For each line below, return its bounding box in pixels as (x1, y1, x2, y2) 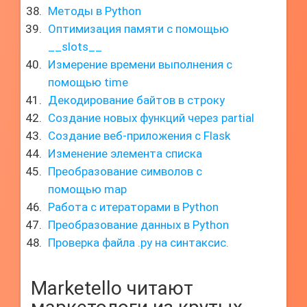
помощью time (48, 75, 128, 89)
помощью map (48, 182, 127, 196)
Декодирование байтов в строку (48, 93, 225, 107)
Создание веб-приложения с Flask (48, 129, 230, 143)
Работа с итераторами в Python (48, 200, 219, 214)
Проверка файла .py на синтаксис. (48, 236, 229, 249)
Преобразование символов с (48, 164, 202, 178)
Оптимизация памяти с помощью (48, 22, 229, 36)
